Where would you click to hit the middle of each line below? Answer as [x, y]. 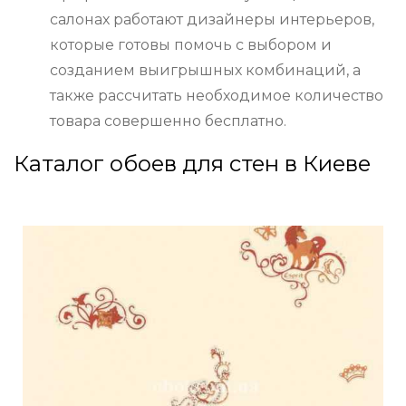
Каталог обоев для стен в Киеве [192, 164]
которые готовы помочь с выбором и [191, 45]
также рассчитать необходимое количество [217, 96]
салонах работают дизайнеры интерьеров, [212, 20]
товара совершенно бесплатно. [168, 121]
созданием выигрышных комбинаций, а [205, 71]
